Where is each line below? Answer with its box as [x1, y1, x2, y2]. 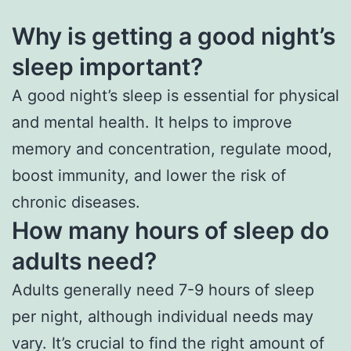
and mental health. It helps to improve [12, 112, 292, 132]
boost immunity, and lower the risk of [12, 165, 286, 185]
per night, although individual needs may [12, 306, 313, 326]
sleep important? [12, 52, 203, 81]
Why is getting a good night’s [12, 21, 335, 50]
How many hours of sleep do [12, 215, 329, 244]
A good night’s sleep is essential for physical [12, 85, 339, 105]
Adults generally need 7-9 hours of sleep [12, 280, 314, 299]
